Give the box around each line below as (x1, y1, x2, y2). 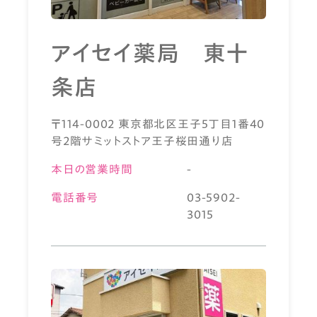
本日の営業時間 (51, 163, 133, 175)
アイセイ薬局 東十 (51, 41, 250, 64)
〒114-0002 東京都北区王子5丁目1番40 (51, 117, 265, 129)
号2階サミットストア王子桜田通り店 (51, 134, 234, 146)
